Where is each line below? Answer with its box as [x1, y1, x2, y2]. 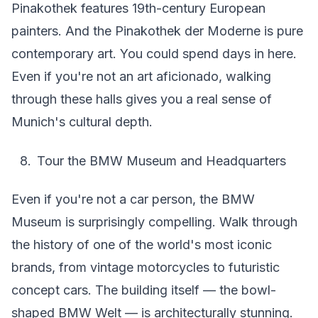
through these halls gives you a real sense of [11, 92, 272, 106]
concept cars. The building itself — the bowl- [11, 283, 276, 297]
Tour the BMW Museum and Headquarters [37, 153, 286, 168]
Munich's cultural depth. [11, 114, 153, 129]
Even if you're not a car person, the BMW [11, 192, 255, 207]
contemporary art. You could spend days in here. [11, 46, 297, 61]
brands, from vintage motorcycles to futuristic [11, 260, 280, 275]
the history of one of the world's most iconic [11, 237, 272, 252]
